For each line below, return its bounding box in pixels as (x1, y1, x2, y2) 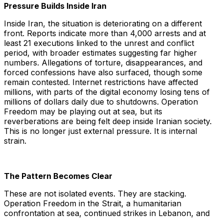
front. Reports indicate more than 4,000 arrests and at (4, 28, 206, 39)
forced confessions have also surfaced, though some (4, 67, 202, 78)
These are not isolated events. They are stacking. (4, 189, 186, 199)
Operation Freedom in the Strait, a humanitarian (4, 198, 181, 209)
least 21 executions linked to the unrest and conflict (4, 38, 194, 48)
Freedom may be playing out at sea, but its (4, 107, 162, 117)
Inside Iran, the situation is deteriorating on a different (4, 19, 202, 29)
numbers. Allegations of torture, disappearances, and (4, 58, 202, 68)
